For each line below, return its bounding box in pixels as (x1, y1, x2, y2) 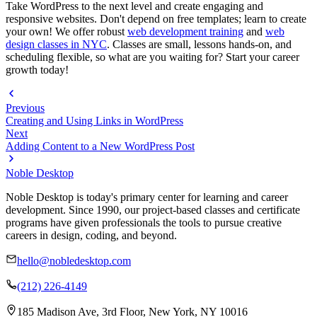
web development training (127, 25, 243, 38)
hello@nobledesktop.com (17, 255, 131, 267)
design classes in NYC (6, 38, 107, 51)
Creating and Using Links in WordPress (6, 115, 183, 127)
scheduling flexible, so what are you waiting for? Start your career (6, 51, 299, 64)
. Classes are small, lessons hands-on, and (107, 38, 292, 51)
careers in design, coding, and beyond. (6, 229, 177, 242)
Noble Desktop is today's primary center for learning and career (6, 191, 288, 204)
